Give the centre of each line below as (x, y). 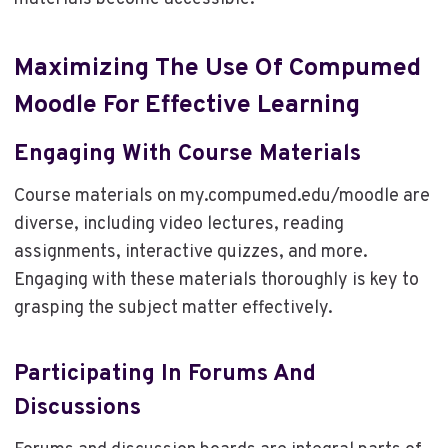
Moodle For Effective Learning (186, 106)
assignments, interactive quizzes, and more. (190, 253)
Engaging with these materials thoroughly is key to (216, 281)
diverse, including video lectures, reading (178, 225)
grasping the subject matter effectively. (173, 309)
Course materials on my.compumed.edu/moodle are (221, 197)
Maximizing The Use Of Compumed (217, 69)
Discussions (77, 408)
